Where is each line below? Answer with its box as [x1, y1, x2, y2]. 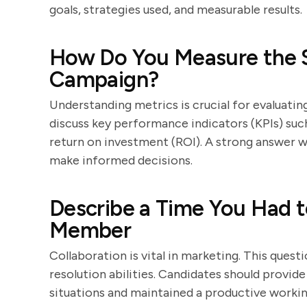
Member [49, 217, 132, 243]
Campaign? [49, 66, 159, 93]
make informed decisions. [49, 153, 193, 168]
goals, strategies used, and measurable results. [49, 2, 302, 17]
